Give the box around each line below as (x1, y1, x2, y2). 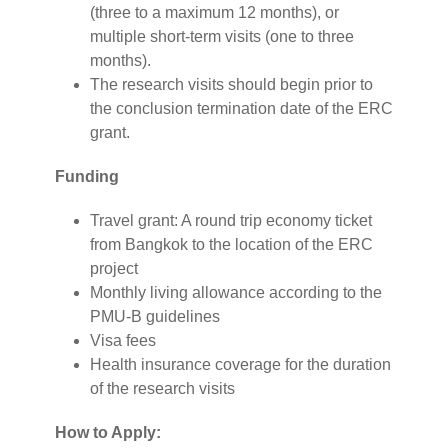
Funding (55, 167, 119, 185)
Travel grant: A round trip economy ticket (90, 211, 372, 229)
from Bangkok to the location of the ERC (90, 235, 373, 253)
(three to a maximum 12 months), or (90, 3, 339, 21)
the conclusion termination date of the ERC (90, 99, 393, 117)
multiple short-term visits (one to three (90, 27, 354, 45)
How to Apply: (55, 423, 161, 441)
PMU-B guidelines (90, 307, 220, 325)
